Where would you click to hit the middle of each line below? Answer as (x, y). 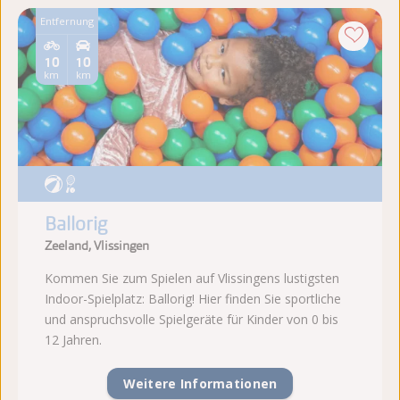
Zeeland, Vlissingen (97, 245)
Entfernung (67, 21)
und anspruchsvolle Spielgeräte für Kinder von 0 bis (192, 320)
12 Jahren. (73, 340)
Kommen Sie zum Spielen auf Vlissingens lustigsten (192, 279)
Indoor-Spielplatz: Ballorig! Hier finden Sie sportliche (193, 299)
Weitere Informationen (200, 383)
